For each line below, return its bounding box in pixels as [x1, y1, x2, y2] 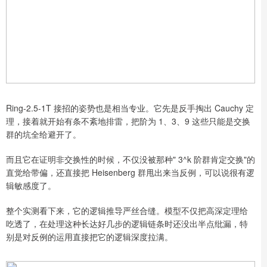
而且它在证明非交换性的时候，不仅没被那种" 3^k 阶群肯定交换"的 [6, 153, 255, 165]
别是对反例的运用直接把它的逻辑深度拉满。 [6, 230, 173, 243]
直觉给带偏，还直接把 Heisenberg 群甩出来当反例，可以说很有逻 [6, 166, 254, 178]
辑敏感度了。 [6, 179, 56, 191]
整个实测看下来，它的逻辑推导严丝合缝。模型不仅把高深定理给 [6, 204, 248, 216]
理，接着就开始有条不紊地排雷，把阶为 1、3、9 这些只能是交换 [6, 114, 250, 127]
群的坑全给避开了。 [6, 128, 81, 140]
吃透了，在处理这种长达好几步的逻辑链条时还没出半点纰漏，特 [6, 217, 248, 229]
